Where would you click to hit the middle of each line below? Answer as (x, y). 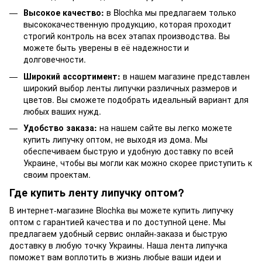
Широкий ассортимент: (72, 76)
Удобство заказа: (60, 128)
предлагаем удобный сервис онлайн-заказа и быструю (118, 233)
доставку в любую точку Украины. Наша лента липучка (118, 245)
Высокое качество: (64, 13)
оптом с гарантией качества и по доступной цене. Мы (118, 221)
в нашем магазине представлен (185, 76)
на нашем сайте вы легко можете (165, 128)
